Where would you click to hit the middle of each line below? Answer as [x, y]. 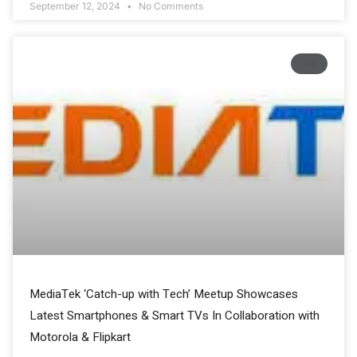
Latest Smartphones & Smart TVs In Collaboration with [175, 316]
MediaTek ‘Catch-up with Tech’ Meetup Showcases [164, 294]
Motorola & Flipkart [80, 337]
